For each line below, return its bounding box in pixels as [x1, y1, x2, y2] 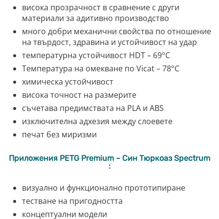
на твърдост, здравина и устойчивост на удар [22, 37, 197, 48]
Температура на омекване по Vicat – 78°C [22, 63, 179, 74]
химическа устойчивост [22, 76, 113, 88]
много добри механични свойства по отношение [22, 26, 211, 37]
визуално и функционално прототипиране [22, 182, 185, 194]
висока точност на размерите [22, 89, 136, 101]
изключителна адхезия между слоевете [22, 116, 173, 127]
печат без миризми [22, 129, 97, 140]
